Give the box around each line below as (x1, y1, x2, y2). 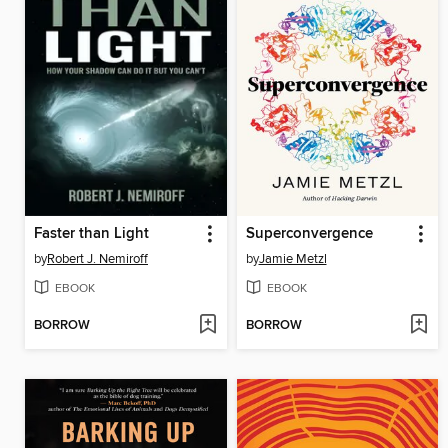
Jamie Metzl (258, 250, 327, 267)
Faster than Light (34, 224, 149, 243)
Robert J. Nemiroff (47, 250, 148, 267)
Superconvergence (245, 224, 373, 243)
